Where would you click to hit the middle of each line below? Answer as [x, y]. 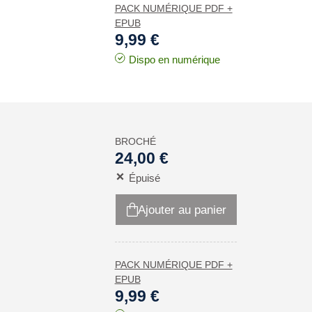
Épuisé [144, 178]
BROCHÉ [135, 141]
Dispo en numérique [174, 60]
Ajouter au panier [182, 210]
